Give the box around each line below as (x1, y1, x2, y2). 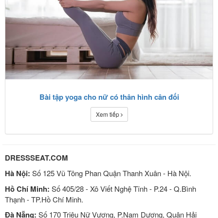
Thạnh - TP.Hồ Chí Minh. (5, 194, 83, 204)
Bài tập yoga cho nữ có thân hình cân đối (39, 91, 179, 102)
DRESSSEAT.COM (5, 152, 68, 163)
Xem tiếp (95, 109, 121, 118)
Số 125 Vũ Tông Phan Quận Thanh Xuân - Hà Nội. (30, 167, 191, 178)
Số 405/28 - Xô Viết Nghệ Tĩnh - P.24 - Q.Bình (50, 183, 196, 194)
